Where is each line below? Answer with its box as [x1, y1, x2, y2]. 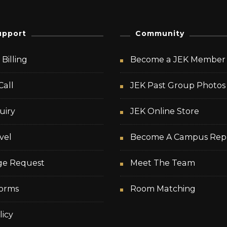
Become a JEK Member [130, 55, 226, 65]
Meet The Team [130, 158, 196, 168]
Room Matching [130, 184, 196, 194]
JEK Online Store [130, 106, 200, 117]
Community [135, 29, 185, 39]
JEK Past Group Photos [130, 81, 226, 91]
